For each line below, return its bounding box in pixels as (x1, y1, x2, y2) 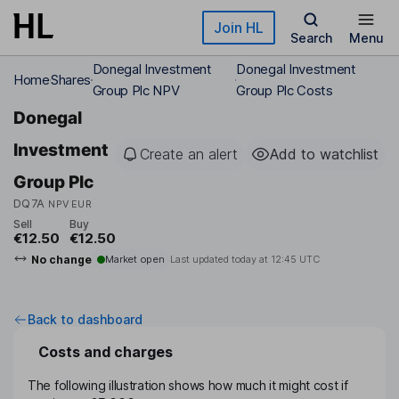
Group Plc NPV (92, 82, 180, 99)
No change (30, 252, 92, 266)
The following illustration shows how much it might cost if (28, 378, 348, 394)
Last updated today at (169, 253, 271, 266)
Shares (51, 71, 92, 88)
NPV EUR (48, 198, 92, 210)
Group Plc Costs (236, 82, 333, 99)
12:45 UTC (270, 253, 320, 266)
